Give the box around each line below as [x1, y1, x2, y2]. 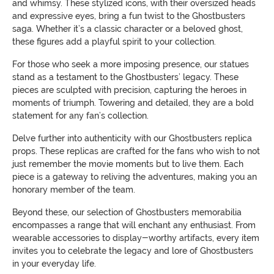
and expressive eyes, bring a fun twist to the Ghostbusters [12, 10, 245, 21]
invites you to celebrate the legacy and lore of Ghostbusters [12, 245, 253, 256]
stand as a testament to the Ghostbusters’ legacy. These [12, 72, 239, 82]
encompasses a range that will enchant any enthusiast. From [12, 220, 256, 230]
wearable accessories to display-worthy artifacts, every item [12, 232, 259, 243]
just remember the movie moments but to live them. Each [12, 158, 243, 169]
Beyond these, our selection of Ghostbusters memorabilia [12, 207, 242, 217]
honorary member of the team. [12, 184, 135, 194]
